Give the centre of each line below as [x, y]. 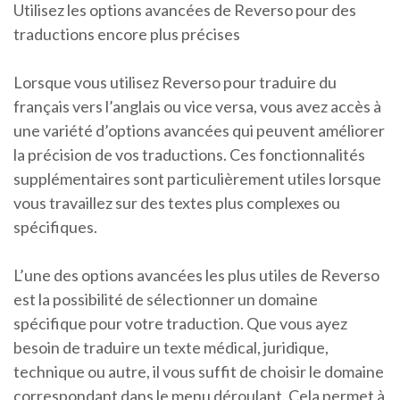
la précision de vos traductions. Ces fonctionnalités [189, 155]
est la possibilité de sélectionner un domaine [166, 300]
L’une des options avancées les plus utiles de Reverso [196, 275]
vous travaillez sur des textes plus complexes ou [177, 203]
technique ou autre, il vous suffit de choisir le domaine [199, 372]
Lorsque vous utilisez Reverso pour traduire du [175, 83]
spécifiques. [55, 227]
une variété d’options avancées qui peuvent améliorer [199, 131]
